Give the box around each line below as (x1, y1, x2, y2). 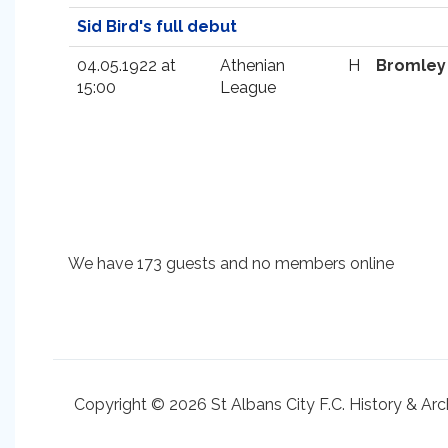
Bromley (376, 56, 446, 75)
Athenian (220, 56, 285, 75)
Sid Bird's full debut (77, 17, 237, 36)
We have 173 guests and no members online (68, 254, 394, 273)
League (220, 78, 276, 97)
